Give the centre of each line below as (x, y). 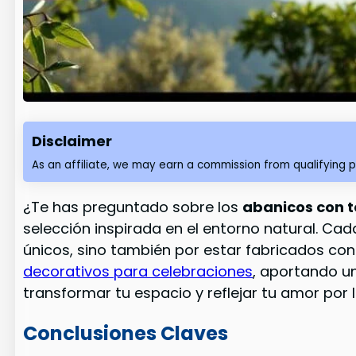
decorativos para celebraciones (138, 271)
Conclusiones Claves (126, 333)
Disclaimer (72, 141)
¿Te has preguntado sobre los (133, 207)
